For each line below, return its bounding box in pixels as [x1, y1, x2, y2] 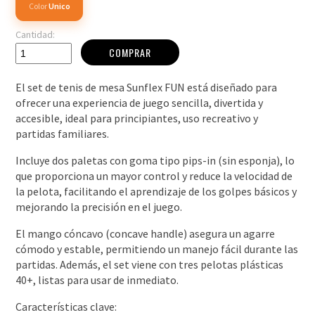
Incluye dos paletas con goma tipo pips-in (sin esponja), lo [15, 153, 295, 167]
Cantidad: [15, 27, 56, 41]
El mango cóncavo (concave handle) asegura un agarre [15, 226, 276, 240]
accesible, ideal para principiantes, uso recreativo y [15, 110, 259, 125]
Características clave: [15, 299, 117, 314]
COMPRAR [109, 44, 152, 60]
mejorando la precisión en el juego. [15, 199, 183, 214]
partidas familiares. [15, 126, 110, 141]
